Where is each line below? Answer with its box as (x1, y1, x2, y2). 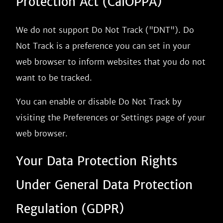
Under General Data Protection (16, 177, 193, 193)
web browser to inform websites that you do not (16, 57, 206, 67)
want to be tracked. (16, 73, 92, 83)
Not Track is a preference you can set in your (16, 41, 190, 51)
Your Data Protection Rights (16, 153, 177, 169)
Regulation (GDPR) (16, 201, 124, 217)
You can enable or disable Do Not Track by (16, 97, 182, 107)
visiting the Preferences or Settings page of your (16, 112, 205, 122)
